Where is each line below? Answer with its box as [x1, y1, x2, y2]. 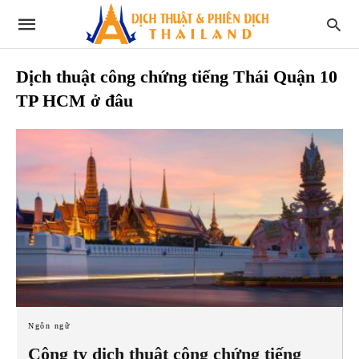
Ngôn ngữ [28, 321, 70, 330]
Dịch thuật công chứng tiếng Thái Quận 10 [16, 67, 337, 87]
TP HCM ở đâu [16, 91, 133, 111]
